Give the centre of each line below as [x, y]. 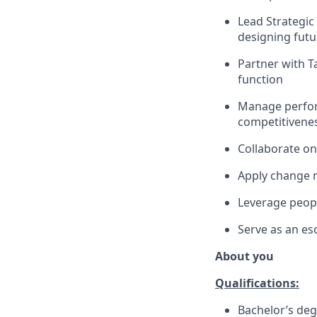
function [260, 79]
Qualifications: [257, 283]
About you [244, 256]
